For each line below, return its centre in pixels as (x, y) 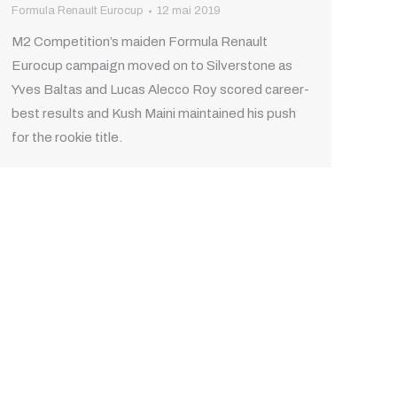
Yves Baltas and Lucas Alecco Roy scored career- (160, 90)
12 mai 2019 (189, 11)
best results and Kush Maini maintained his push (154, 114)
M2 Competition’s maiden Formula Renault (140, 42)
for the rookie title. (67, 138)
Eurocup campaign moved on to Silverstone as (152, 66)
